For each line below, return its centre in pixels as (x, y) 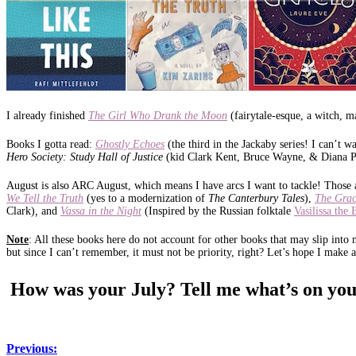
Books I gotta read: (51, 144)
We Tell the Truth (45, 198)
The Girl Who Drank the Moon (158, 115)
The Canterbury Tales (256, 198)
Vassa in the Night (101, 211)
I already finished (47, 115)
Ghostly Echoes (130, 144)
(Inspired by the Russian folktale (219, 211)
